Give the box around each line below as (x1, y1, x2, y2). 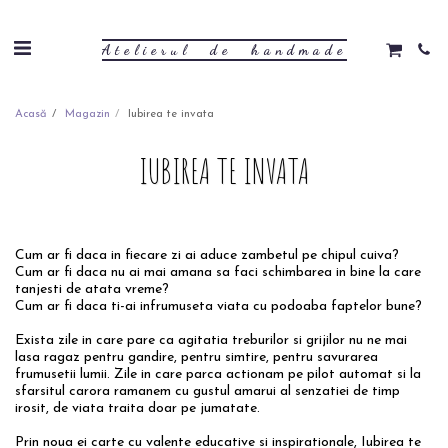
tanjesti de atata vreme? (15, 282, 169, 297)
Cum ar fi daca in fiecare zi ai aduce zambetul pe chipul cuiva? (15, 248, 399, 263)
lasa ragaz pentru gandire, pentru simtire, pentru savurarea (15, 350, 378, 365)
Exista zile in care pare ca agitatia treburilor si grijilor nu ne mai (15, 333, 407, 348)
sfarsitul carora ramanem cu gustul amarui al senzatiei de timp (15, 384, 400, 399)
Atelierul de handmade (101, 40, 347, 58)
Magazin (65, 109, 110, 120)
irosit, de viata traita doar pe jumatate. (15, 401, 260, 416)
